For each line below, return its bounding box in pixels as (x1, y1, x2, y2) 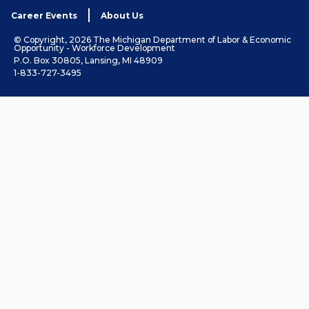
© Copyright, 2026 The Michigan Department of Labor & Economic (14, 34, 292, 46)
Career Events (11, 10, 77, 21)
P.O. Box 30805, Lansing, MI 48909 (14, 55, 163, 66)
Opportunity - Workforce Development (14, 43, 176, 54)
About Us (101, 10, 143, 21)
